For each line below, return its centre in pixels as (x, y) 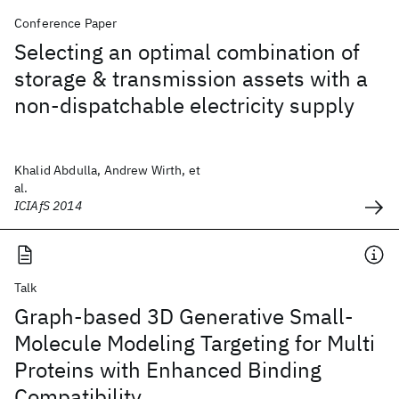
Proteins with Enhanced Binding (168, 370)
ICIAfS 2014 (48, 206)
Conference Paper (66, 24)
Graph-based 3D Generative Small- (184, 317)
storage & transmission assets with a (191, 79)
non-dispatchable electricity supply (184, 106)
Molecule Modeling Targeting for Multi (195, 343)
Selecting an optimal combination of (187, 52)
